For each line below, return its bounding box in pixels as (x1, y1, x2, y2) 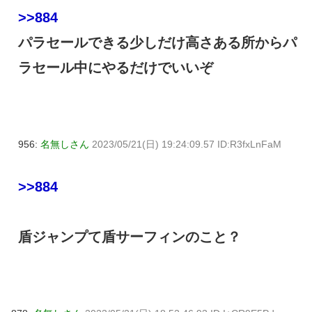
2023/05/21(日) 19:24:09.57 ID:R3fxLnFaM (92, 138, 281, 150)
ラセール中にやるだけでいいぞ (18, 59, 213, 75)
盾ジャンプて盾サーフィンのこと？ (18, 228, 241, 244)
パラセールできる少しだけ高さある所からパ (18, 34, 297, 50)
